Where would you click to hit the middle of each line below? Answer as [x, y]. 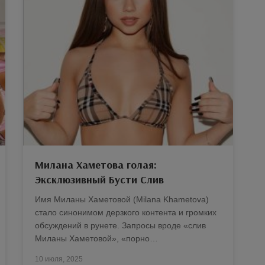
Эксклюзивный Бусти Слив [99, 179]
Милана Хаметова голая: [96, 164]
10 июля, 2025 [59, 259]
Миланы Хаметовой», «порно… [96, 238]
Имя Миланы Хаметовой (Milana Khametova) [122, 199]
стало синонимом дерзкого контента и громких [126, 212]
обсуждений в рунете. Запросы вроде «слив [120, 225]
